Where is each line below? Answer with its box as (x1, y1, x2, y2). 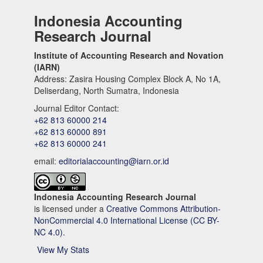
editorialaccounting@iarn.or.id (59, 155, 169, 167)
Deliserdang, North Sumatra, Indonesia (34, 85, 179, 97)
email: (34, 155, 59, 167)
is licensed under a (34, 203, 106, 215)
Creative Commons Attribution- (106, 203, 221, 215)
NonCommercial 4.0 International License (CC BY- (34, 214, 220, 227)
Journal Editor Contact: (34, 102, 119, 114)
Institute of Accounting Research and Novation (34, 49, 224, 62)
